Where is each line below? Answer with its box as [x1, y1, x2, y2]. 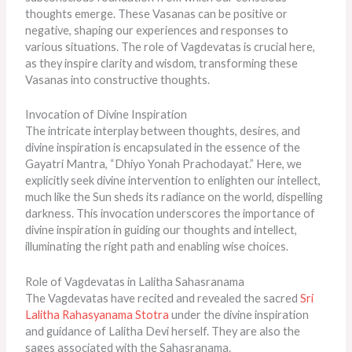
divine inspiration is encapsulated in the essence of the [25, 141, 301, 155]
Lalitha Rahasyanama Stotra [25, 307, 172, 321]
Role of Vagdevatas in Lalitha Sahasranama [25, 274, 245, 288]
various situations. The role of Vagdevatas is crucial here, [25, 39, 316, 53]
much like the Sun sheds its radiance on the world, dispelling [25, 190, 324, 204]
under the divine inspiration [171, 307, 310, 321]
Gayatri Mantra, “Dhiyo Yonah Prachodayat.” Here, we [25, 157, 302, 171]
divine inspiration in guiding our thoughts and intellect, [25, 223, 298, 237]
